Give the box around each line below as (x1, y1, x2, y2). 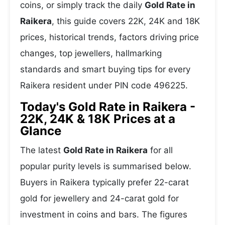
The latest (20, 145, 63, 155)
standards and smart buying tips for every (20, 64, 190, 74)
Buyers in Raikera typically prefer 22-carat (20, 177, 189, 187)
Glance (20, 124, 61, 138)
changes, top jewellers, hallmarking (20, 48, 162, 58)
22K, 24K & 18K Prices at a (20, 111, 175, 126)
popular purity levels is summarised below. (20, 161, 191, 171)
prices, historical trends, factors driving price (20, 32, 199, 42)
